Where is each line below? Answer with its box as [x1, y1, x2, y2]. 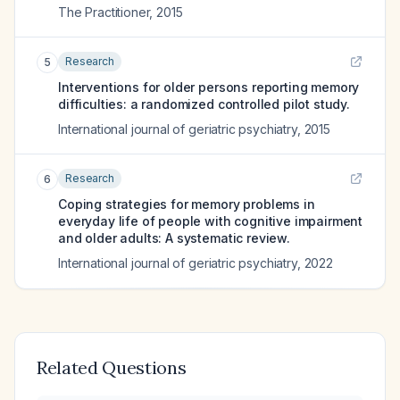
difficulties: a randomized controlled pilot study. [58, 96, 350, 112]
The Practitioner [58, 4, 150, 20]
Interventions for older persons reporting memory [58, 79, 360, 95]
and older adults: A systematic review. [58, 230, 290, 246]
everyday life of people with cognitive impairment [58, 213, 363, 229]
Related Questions [37, 356, 187, 379]
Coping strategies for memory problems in [58, 196, 315, 212]
